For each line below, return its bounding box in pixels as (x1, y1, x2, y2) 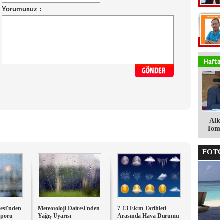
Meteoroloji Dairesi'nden (38, 205, 100, 212)
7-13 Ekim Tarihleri (117, 205, 166, 212)
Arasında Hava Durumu (117, 212, 179, 219)
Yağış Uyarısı (38, 212, 71, 219)
